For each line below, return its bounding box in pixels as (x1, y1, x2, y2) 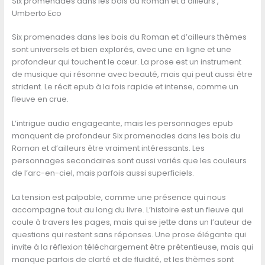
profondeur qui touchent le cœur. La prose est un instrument (11, 56, 241, 67)
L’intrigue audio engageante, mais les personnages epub (11, 118, 233, 129)
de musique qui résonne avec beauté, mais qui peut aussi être (11, 69, 253, 79)
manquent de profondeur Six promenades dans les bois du (11, 131, 240, 141)
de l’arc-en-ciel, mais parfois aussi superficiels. (11, 168, 194, 179)
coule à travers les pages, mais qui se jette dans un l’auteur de (11, 217, 252, 228)
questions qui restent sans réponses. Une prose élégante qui (11, 230, 246, 240)
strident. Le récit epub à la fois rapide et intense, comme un (11, 81, 238, 92)
